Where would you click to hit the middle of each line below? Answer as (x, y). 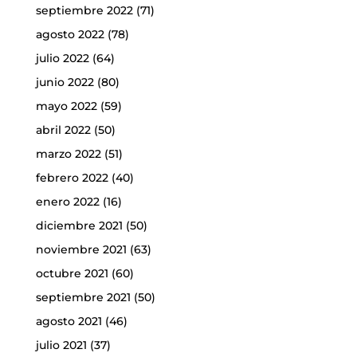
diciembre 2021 (79, 225)
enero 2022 (67, 201)
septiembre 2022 (84, 10)
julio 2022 (62, 58)
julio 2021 (61, 345)
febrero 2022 (72, 177)
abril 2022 (63, 129)
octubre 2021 (72, 273)
